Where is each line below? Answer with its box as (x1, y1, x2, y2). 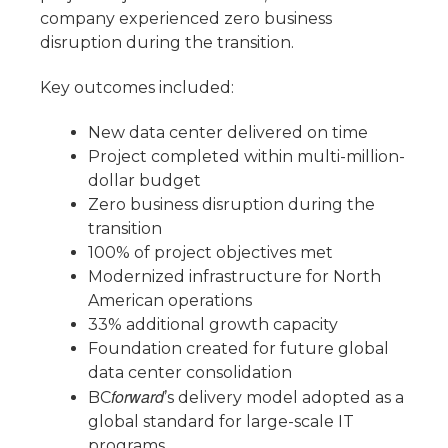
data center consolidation (88, 362, 292, 382)
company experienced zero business (40, 9, 332, 29)
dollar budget (88, 170, 201, 190)
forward (111, 384, 164, 408)
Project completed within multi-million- (88, 146, 405, 166)
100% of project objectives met (88, 242, 333, 262)
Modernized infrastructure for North (88, 266, 381, 286)
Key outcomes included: (40, 78, 234, 98)
